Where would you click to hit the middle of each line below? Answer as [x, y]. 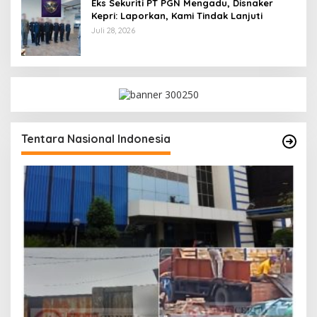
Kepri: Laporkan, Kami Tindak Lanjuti [177, 16]
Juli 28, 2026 [113, 31]
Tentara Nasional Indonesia [96, 139]
